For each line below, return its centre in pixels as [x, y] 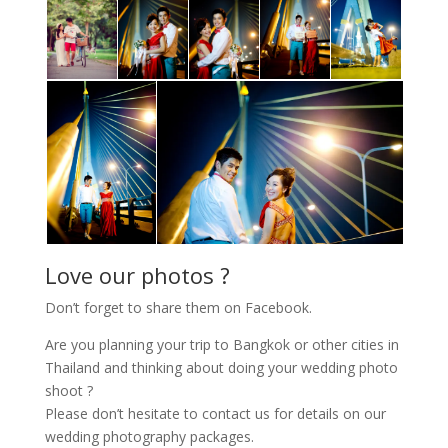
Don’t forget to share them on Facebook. [178, 307]
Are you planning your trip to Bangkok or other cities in [221, 344]
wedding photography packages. [149, 436]
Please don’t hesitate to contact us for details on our [215, 413]
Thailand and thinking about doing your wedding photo [221, 367]
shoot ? [68, 390]
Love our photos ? [137, 274]
